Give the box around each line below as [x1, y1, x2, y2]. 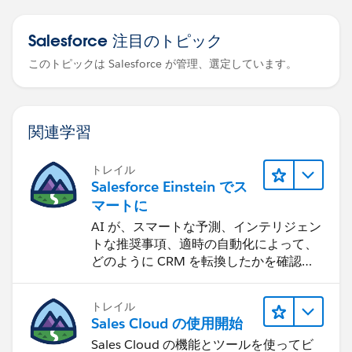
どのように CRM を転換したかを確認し [91, 252, 314, 269]
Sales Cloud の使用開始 [91, 314, 243, 332]
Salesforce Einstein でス [91, 177, 247, 196]
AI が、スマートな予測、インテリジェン [91, 218, 321, 235]
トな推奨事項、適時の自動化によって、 [91, 235, 317, 252]
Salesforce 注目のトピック [28, 29, 222, 50]
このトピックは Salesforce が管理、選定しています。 [28, 56, 297, 71]
